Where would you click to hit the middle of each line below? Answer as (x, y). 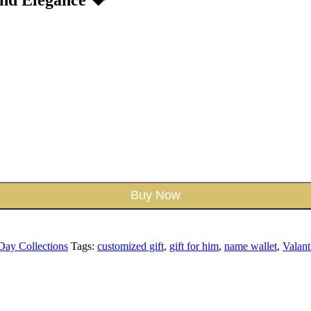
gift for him (194, 246)
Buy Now (155, 195)
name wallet (251, 246)
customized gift (131, 246)
